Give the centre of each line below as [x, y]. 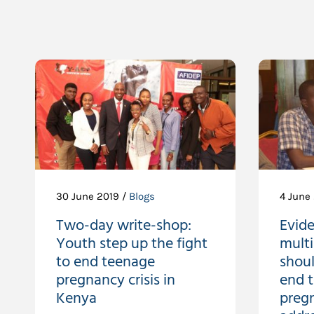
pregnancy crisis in [116, 280]
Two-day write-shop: [124, 226]
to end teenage [105, 262]
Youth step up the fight [132, 244]
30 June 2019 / [93, 196]
